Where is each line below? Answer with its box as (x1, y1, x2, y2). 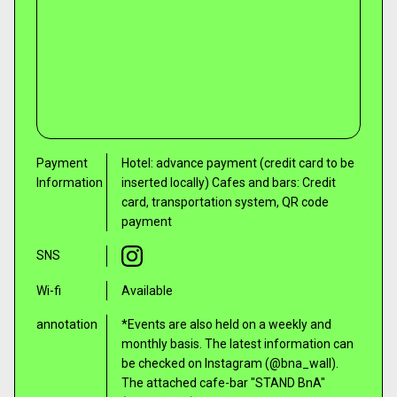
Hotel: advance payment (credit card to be (121, 156, 354, 170)
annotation (36, 317, 97, 331)
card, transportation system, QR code (121, 195, 329, 209)
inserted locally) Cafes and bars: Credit (121, 175, 336, 190)
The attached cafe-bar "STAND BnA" (121, 376, 325, 390)
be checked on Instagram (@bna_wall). (121, 356, 339, 370)
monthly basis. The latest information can (121, 337, 354, 351)
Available (121, 284, 173, 298)
